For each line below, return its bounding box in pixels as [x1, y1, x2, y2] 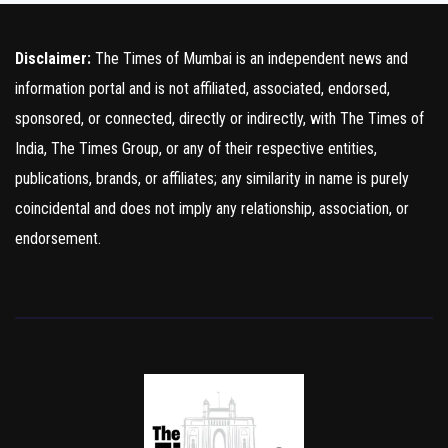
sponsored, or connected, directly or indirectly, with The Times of [15, 109, 424, 129]
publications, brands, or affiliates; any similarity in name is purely [15, 169, 409, 189]
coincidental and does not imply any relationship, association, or [15, 199, 409, 219]
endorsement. [15, 229, 101, 249]
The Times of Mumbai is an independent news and [91, 49, 408, 69]
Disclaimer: [15, 49, 91, 69]
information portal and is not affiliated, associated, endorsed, [15, 79, 390, 99]
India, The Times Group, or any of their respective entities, [15, 139, 377, 159]
